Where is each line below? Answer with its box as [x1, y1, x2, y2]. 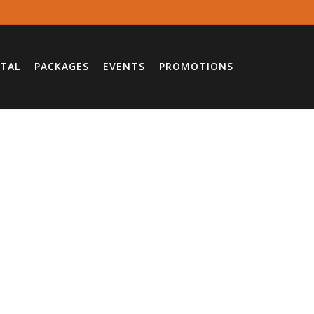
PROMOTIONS [159, 60, 233, 73]
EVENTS [103, 60, 145, 73]
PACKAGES [34, 60, 89, 73]
